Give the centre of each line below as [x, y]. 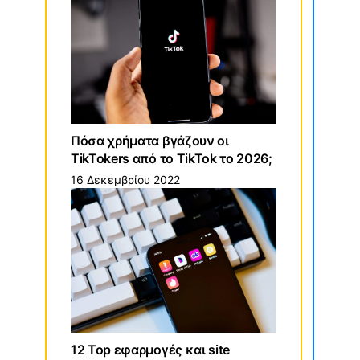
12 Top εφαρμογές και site [150, 350]
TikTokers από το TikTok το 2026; [172, 159]
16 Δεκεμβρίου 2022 [125, 180]
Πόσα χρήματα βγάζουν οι [150, 141]
